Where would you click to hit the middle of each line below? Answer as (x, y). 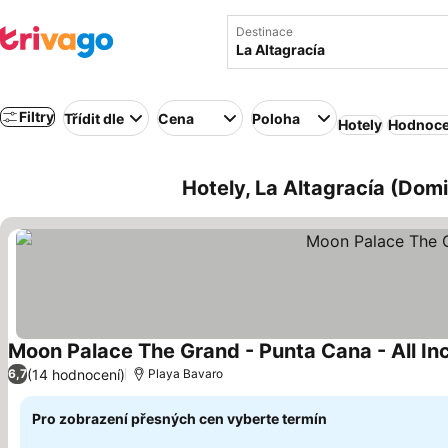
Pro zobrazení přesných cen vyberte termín (179, 418)
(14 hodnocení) (76, 374)
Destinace (264, 31)
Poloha (276, 118)
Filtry (36, 116)
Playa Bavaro (185, 373)
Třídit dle (94, 118)
